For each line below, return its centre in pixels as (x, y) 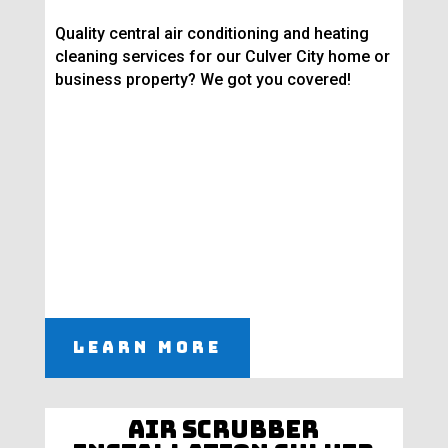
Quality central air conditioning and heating (211, 34)
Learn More (147, 348)
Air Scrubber (224, 430)
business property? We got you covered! (202, 80)
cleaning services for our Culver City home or (222, 57)
